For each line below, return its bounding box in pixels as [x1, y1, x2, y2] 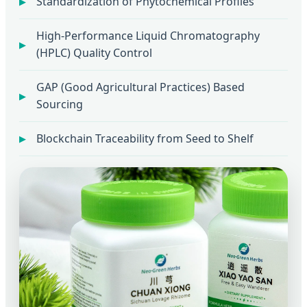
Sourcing [36, 96, 83, 112]
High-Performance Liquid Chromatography [36, 27, 260, 43]
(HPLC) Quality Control [36, 45, 152, 60]
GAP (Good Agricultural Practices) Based [36, 79, 245, 95]
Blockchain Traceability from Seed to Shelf [36, 130, 254, 146]
